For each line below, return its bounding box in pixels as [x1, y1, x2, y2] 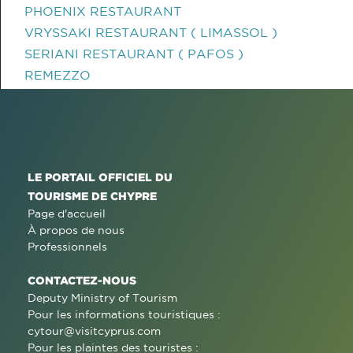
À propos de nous [28, 224, 124, 236]
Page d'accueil [28, 207, 106, 220]
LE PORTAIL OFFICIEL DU [28, 171, 173, 183]
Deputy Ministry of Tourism [28, 292, 177, 304]
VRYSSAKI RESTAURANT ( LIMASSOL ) [24, 25, 277, 39]
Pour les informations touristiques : [28, 308, 221, 321]
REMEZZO [24, 68, 91, 82]
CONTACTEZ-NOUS [28, 274, 136, 286]
